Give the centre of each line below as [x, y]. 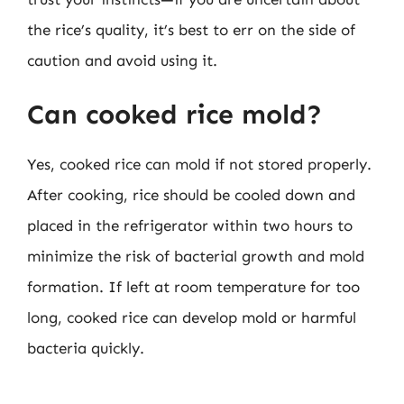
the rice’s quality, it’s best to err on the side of [191, 29]
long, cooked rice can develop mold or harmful [192, 317]
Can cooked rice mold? [174, 115]
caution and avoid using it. [122, 60]
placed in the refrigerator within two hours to [190, 225]
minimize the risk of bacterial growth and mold [196, 256]
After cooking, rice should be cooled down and [191, 195]
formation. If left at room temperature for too [193, 287]
